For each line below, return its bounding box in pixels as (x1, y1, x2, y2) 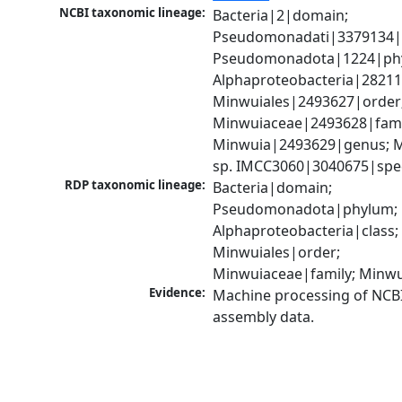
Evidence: (149, 284, 206, 301)
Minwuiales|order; (213, 242, 341, 263)
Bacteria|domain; (213, 178, 333, 198)
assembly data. (213, 307, 315, 328)
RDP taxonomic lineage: (65, 177, 206, 194)
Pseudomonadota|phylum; (213, 199, 398, 220)
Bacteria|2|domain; (213, 5, 349, 26)
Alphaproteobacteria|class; (213, 221, 399, 241)
